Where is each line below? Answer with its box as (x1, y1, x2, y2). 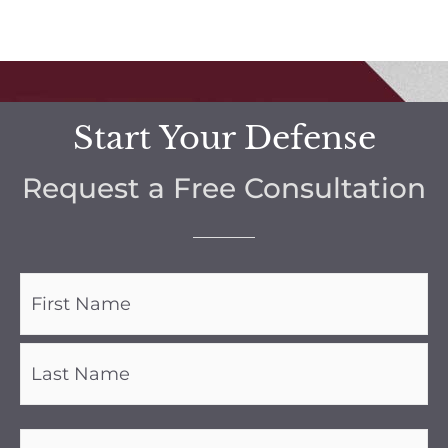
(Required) (22, 299, 92, 316)
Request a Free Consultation (22, 170, 426, 205)
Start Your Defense (72, 117, 376, 158)
